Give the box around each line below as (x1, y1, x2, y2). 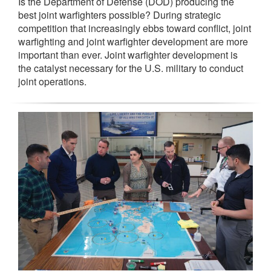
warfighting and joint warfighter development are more (18, 34, 248, 49)
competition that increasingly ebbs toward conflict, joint (18, 21, 251, 36)
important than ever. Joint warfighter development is (18, 48, 238, 62)
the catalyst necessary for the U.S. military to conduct (18, 61, 243, 76)
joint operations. (18, 74, 87, 89)
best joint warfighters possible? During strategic (18, 8, 221, 22)
